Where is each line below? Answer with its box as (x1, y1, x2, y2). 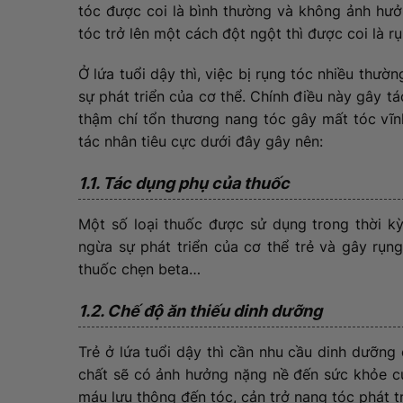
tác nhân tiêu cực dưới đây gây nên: (78, 132, 327, 151)
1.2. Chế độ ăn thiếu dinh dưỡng (78, 301, 326, 321)
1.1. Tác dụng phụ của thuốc (78, 174, 293, 193)
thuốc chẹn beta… (78, 260, 205, 279)
